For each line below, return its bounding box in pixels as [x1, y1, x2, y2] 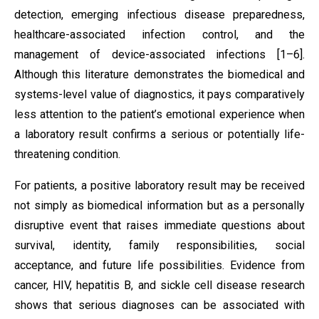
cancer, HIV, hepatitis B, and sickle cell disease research [14, 278, 305, 292]
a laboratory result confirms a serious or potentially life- [14, 127, 305, 141]
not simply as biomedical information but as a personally [14, 199, 305, 212]
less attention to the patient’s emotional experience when [14, 108, 305, 121]
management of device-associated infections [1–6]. [14, 48, 305, 61]
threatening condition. [14, 147, 120, 161]
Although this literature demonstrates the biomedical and [14, 68, 305, 81]
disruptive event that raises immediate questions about [14, 219, 305, 232]
